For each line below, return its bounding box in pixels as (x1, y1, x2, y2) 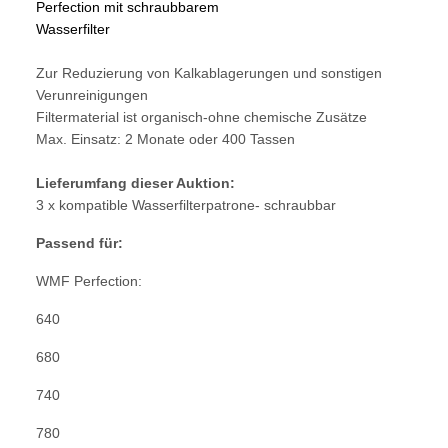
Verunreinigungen (36, 86, 148, 103)
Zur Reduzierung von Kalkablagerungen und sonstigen (36, 64, 382, 81)
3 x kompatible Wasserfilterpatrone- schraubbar (36, 196, 336, 213)
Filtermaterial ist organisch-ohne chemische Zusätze (36, 108, 367, 125)
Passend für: (36, 234, 123, 251)
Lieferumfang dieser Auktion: (36, 174, 235, 191)
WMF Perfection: (36, 272, 142, 289)
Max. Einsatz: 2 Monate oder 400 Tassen (36, 130, 295, 147)
